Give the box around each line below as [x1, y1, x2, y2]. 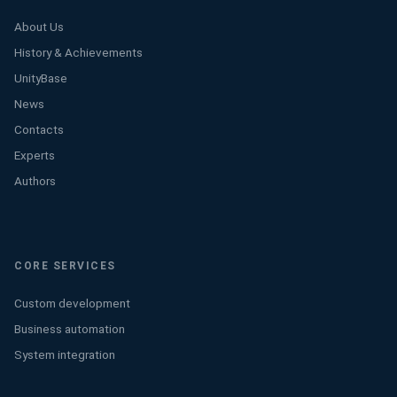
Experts [14, 148, 55, 162]
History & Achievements [14, 45, 143, 59]
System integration [14, 347, 115, 362]
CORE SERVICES [14, 260, 116, 272]
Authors [14, 174, 56, 188]
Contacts [14, 122, 64, 136]
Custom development [14, 296, 130, 310]
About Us [14, 19, 64, 34]
